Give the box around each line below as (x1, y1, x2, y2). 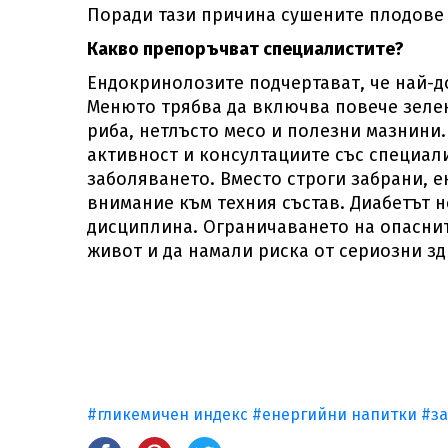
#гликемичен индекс (87, 405, 248, 424)
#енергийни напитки (252, 405, 421, 424)
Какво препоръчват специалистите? (87, 38, 404, 60)
